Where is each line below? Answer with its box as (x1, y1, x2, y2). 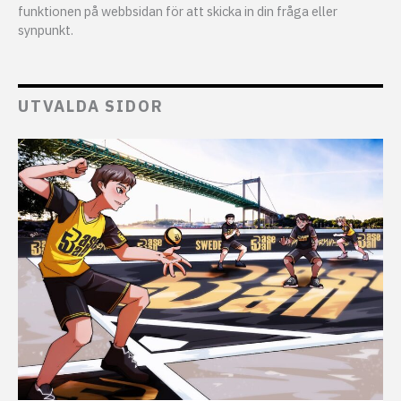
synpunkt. (18, 21, 73, 39)
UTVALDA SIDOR (18, 96, 164, 117)
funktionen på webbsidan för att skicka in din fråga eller (18, 3, 337, 21)
